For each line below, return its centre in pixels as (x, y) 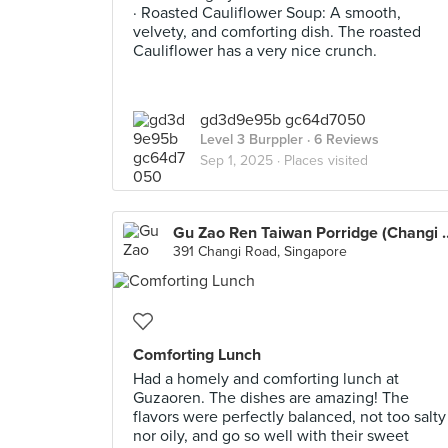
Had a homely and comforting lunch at (266, 379)
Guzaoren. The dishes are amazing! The (271, 398)
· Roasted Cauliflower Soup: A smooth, (267, 13)
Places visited (326, 160)
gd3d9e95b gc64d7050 (283, 120)
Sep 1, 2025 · (242, 160)
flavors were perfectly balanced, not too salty (289, 417)
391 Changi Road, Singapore (260, 251)
